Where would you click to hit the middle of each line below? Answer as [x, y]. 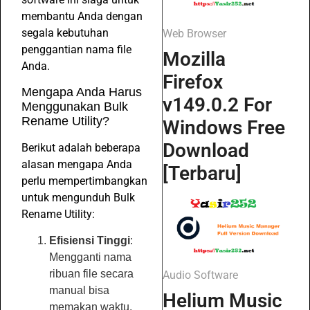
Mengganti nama [90, 257]
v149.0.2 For [217, 105]
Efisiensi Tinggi [90, 241]
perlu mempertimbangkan [84, 181]
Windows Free [224, 128]
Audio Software [200, 275]
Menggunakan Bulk [75, 106]
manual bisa [79, 291]
